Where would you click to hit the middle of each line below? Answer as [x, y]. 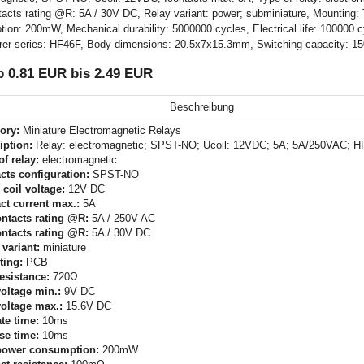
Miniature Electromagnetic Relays [100, 131]
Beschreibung [202, 107]
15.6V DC [87, 306]
